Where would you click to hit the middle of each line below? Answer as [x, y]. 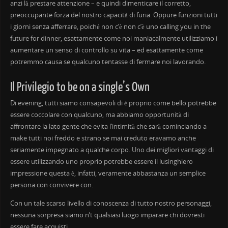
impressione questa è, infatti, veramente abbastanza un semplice [108, 173]
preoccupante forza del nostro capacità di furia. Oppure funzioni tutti [113, 15]
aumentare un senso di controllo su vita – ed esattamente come [106, 50]
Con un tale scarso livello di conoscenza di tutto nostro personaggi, [111, 203]
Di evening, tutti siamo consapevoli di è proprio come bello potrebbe [113, 103]
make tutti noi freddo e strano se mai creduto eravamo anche [103, 138]
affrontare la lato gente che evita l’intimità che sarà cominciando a [108, 126]
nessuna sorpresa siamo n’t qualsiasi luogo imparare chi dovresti [107, 215]
